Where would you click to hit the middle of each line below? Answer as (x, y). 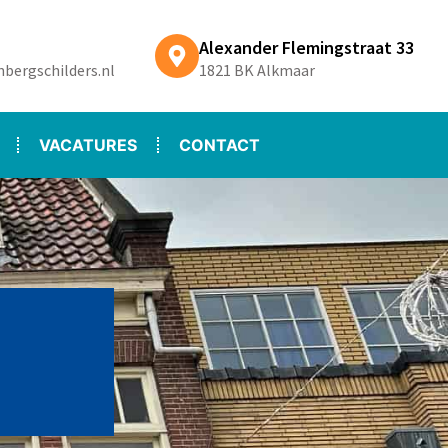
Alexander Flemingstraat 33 (306, 48)
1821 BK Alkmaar (257, 70)
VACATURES (87, 144)
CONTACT (219, 144)
